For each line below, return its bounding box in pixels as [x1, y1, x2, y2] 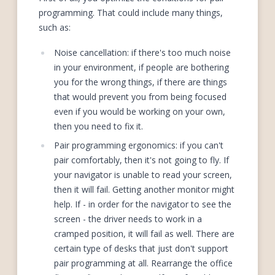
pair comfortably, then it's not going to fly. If [53, 154, 229, 166]
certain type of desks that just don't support [53, 242, 228, 255]
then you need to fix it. [53, 120, 143, 133]
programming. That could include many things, [39, 6, 223, 18]
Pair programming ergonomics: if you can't [53, 139, 223, 152]
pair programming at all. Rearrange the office [53, 257, 233, 269]
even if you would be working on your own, [53, 106, 225, 118]
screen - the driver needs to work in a [53, 213, 202, 225]
